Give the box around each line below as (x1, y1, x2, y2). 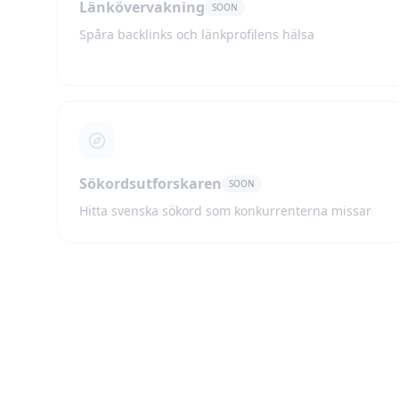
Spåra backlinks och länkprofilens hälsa (79, 26, 314, 43)
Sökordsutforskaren (79, 174, 222, 193)
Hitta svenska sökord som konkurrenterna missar (79, 202, 371, 219)
